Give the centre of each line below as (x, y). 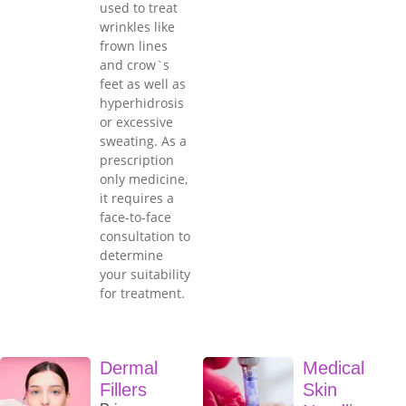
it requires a (137, 198)
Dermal (129, 368)
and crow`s (135, 65)
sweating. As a (143, 141)
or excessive (136, 122)
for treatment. (142, 294)
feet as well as (143, 84)
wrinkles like (137, 27)
